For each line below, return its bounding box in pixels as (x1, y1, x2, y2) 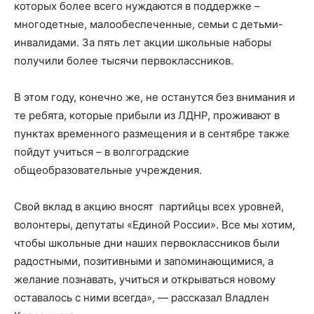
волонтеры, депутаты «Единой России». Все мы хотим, (14, 217, 295, 231)
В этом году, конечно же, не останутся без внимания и (14, 90, 295, 104)
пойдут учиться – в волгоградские (14, 144, 189, 158)
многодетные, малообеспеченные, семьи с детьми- (14, 17, 283, 31)
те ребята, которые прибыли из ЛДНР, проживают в (14, 108, 280, 122)
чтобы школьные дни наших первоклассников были (14, 235, 280, 250)
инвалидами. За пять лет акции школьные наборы (14, 35, 271, 49)
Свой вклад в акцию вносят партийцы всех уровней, (14, 199, 284, 213)
